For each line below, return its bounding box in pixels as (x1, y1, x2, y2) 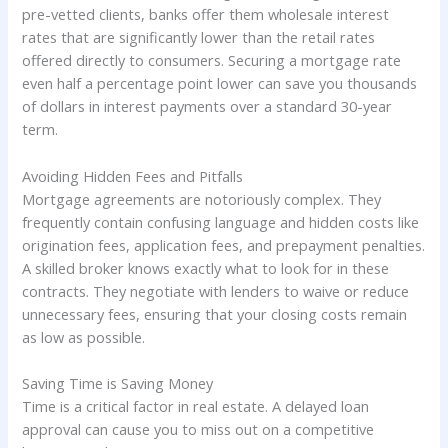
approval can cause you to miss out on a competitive (22, 419, 375, 440)
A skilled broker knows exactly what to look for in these (22, 257, 390, 278)
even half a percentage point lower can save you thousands (22, 73, 418, 94)
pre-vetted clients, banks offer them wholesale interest (22, 4, 390, 25)
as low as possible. (22, 326, 146, 347)
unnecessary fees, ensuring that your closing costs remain (22, 303, 408, 324)
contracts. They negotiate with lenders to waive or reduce (22, 280, 410, 301)
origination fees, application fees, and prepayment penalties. (22, 234, 426, 255)
